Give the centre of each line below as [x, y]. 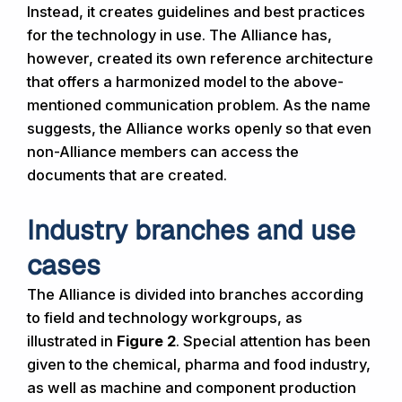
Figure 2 [146, 341]
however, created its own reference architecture [200, 59]
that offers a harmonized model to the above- [185, 82]
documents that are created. [127, 175]
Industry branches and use [191, 230]
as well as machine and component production [192, 387]
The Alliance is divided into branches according [195, 294]
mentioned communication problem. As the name [199, 105]
